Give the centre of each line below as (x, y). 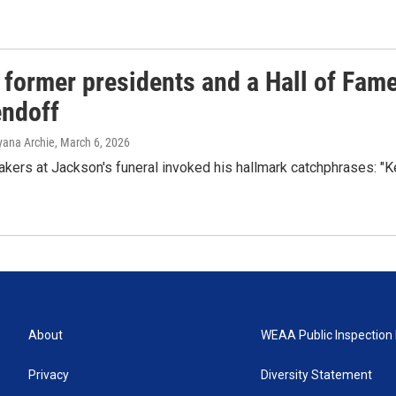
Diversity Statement (317, 374)
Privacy (49, 374)
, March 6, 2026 (92, 142)
